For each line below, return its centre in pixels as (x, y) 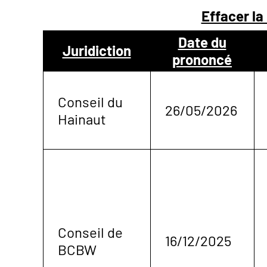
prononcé (202, 59)
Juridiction (97, 50)
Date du (202, 42)
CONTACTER (67, 75)
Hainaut (82, 119)
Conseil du (90, 101)
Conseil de (90, 232)
